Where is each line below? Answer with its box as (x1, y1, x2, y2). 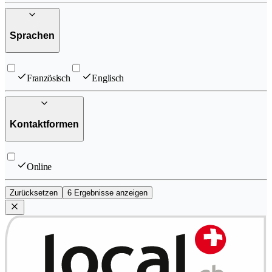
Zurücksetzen (10, 188, 58, 197)
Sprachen (10, 30, 55, 41)
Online (27, 161, 52, 172)
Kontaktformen (10, 119, 79, 130)
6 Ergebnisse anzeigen (67, 188, 148, 197)
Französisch (27, 72, 70, 83)
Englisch (92, 72, 124, 83)
